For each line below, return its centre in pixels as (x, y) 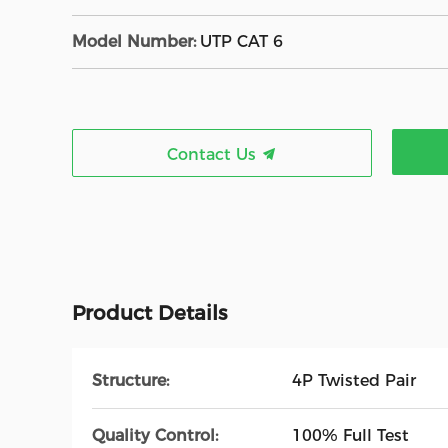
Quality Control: (155, 435)
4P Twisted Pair (354, 380)
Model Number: (134, 41)
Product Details (149, 313)
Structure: (130, 380)
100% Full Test (350, 435)
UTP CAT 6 (241, 41)
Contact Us (214, 154)
